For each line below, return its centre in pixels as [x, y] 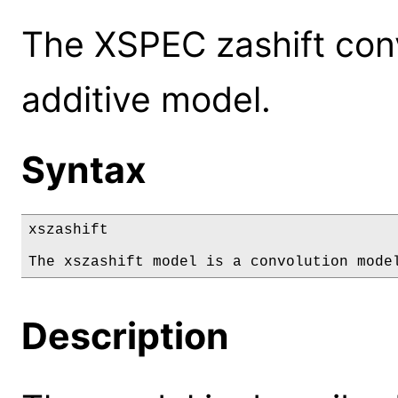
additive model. [146, 99]
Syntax [84, 170]
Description [125, 336]
